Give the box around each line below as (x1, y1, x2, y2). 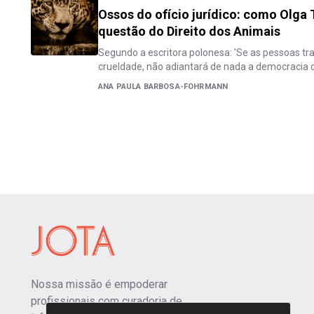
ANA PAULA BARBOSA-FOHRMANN (98, 82, 228, 91)
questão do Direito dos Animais (98, 24, 280, 39)
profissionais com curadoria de (31, 294, 182, 308)
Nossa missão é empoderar (31, 278, 168, 291)
